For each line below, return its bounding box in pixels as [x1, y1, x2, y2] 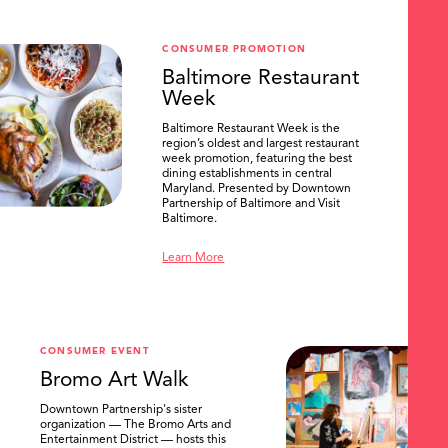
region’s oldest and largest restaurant [162, 138, 360, 151]
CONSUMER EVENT [40, 347, 150, 357]
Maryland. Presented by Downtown [162, 183, 352, 196]
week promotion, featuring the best [162, 153, 353, 166]
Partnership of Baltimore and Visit [162, 198, 341, 211]
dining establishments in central [162, 168, 333, 181]
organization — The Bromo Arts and [40, 419, 231, 432]
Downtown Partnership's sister [40, 404, 202, 417]
